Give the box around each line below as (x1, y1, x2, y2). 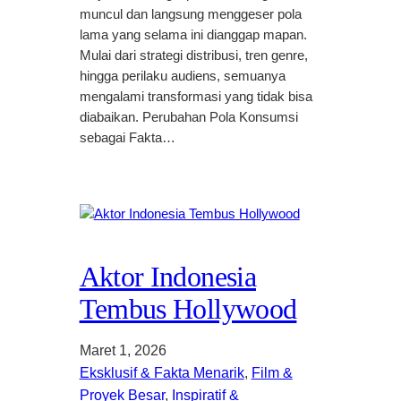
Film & (251, 365, 293, 381)
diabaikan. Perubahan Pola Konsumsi (79, 109, 298, 124)
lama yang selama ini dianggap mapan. (79, 27, 307, 42)
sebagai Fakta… (79, 130, 175, 145)
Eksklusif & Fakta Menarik (79, 365, 244, 381)
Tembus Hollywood (79, 293, 297, 326)
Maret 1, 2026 (79, 343, 166, 359)
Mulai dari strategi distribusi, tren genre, (79, 47, 308, 63)
